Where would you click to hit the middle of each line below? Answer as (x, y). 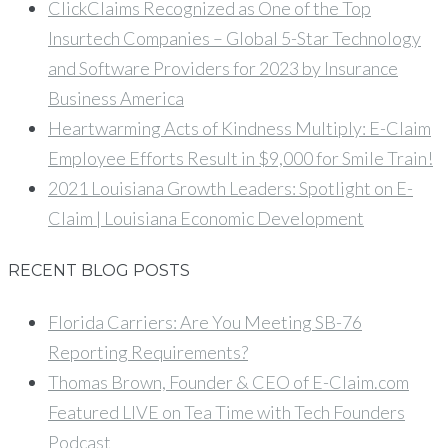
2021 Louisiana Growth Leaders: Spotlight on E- (230, 187)
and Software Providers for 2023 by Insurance (223, 67)
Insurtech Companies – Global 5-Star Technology (234, 37)
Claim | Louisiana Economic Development (206, 217)
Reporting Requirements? (148, 352)
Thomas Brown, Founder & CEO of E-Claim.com (228, 382)
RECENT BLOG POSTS (99, 270)
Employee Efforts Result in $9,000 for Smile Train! (240, 157)
